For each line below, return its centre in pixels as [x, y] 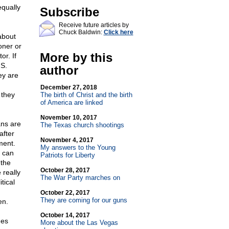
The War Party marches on [80, 178]
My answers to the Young [78, 147]
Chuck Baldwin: [81, 32]
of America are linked [71, 102]
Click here [118, 32]
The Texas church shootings [82, 125]
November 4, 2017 [67, 140]
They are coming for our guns [84, 200]
